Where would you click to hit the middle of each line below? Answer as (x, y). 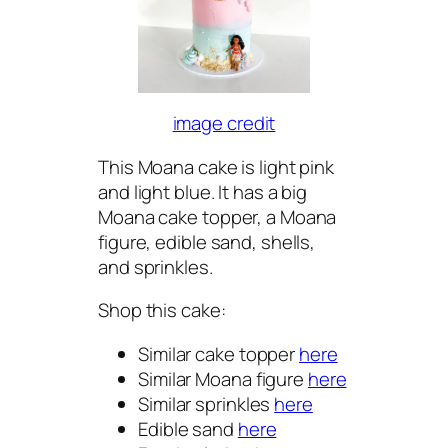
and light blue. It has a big (203, 191)
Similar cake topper (218, 353)
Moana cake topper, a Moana (217, 216)
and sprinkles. (155, 266)
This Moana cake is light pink (216, 166)
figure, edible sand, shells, (207, 241)
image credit (224, 123)
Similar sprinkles (206, 403)
